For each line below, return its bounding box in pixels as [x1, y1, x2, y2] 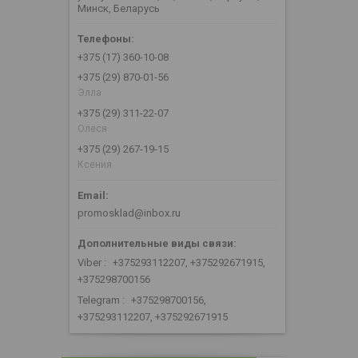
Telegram [78, 294, 120, 307]
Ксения [78, 159, 112, 171]
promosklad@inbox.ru [78, 207, 181, 220]
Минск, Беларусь [78, 2, 160, 15]
